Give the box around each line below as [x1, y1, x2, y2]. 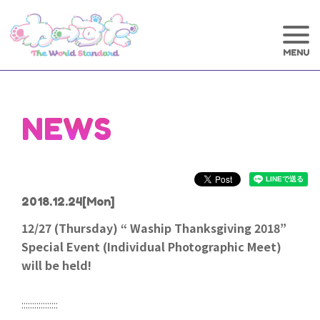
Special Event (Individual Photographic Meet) [21, 238, 281, 255]
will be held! [21, 256, 91, 274]
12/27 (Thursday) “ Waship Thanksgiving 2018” [21, 219, 286, 236]
